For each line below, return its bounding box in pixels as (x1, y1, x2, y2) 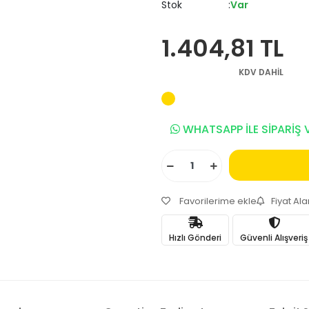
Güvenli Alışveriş (240, 231, 308, 243)
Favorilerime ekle (177, 195, 257, 208)
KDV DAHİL (239, 66, 283, 78)
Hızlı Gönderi (169, 231, 221, 243)
